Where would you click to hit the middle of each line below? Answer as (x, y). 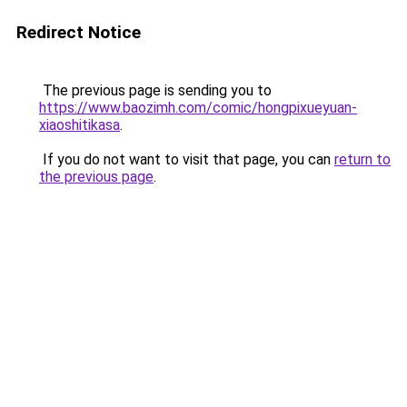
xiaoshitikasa (79, 125)
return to (362, 159)
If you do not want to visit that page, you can (187, 159)
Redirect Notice (79, 32)
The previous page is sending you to (155, 90)
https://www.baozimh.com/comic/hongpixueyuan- (198, 108)
